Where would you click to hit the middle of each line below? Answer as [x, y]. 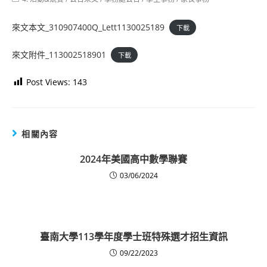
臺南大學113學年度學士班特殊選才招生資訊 [133, 236]
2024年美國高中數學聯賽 [133, 159]
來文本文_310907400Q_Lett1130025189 [88, 27]
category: [27, 7]
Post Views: [48, 82]
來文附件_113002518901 [59, 54]
